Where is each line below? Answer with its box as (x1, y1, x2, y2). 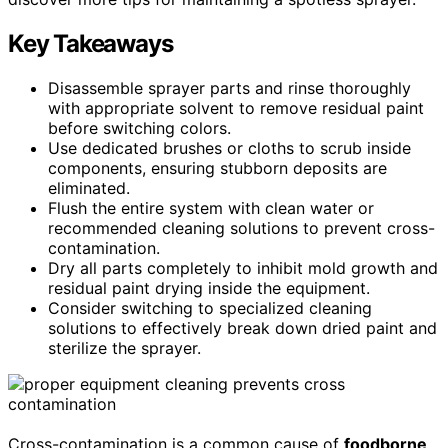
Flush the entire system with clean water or (48, 197, 374, 218)
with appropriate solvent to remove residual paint (48, 97, 424, 118)
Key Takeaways (8, 28, 173, 58)
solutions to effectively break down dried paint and (48, 317, 437, 338)
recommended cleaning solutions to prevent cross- (48, 217, 435, 238)
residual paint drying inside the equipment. (48, 277, 370, 298)
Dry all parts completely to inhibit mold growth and (48, 257, 438, 278)
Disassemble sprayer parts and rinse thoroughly (48, 77, 411, 98)
